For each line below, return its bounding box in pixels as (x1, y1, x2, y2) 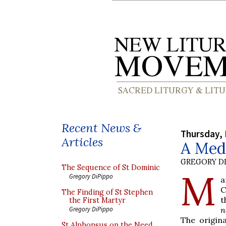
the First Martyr (69, 196, 126, 205)
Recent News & (62, 120, 141, 136)
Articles (62, 134, 103, 150)
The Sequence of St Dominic (62, 163, 160, 172)
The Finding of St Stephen (62, 188, 153, 197)
